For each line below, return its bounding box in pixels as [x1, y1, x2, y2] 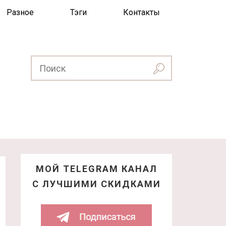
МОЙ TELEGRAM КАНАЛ [35, 163, 157, 174]
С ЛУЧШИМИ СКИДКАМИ [32, 179, 161, 189]
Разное [7, 8, 34, 17]
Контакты [123, 8, 160, 17]
